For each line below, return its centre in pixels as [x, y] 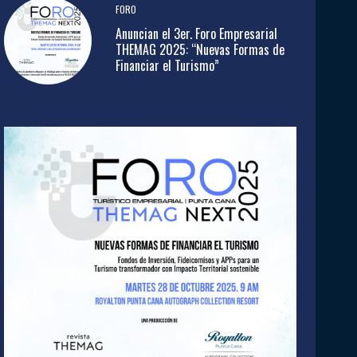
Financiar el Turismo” [167, 65]
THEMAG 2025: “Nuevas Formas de [200, 49]
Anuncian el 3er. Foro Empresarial [196, 33]
